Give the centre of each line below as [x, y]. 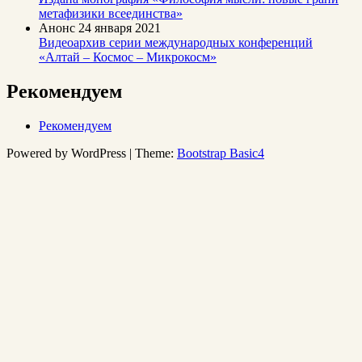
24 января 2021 [120, 28]
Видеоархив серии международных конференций [176, 43]
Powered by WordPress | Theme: [92, 153]
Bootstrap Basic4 [221, 153]
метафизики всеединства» [111, 14]
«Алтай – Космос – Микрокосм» [128, 57]
